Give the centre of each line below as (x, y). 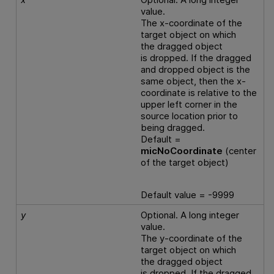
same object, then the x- (194, 81)
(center (240, 151)
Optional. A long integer (190, 215)
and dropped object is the (196, 70)
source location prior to (190, 116)
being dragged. (173, 128)
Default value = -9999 (188, 194)
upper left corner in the (189, 105)
